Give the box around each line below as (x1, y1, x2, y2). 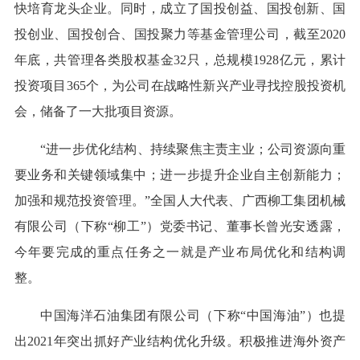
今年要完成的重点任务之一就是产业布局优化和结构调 (14, 245, 346, 260)
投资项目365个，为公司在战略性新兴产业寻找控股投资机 (14, 79, 346, 93)
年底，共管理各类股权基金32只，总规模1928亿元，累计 (14, 53, 346, 67)
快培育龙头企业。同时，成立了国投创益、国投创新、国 (14, 2, 346, 16)
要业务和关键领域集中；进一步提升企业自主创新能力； (14, 168, 346, 182)
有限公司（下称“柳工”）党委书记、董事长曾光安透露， (14, 219, 346, 234)
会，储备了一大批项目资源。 (14, 104, 182, 119)
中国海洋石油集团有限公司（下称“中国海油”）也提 (39, 309, 346, 323)
